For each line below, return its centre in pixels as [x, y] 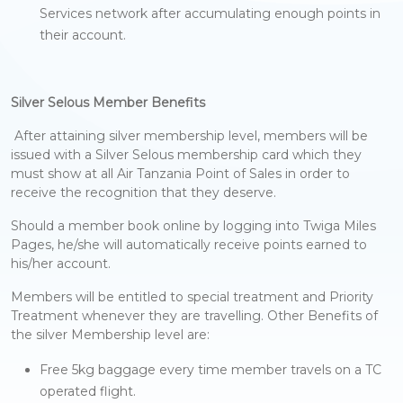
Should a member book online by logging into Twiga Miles [193, 226]
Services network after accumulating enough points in [210, 14]
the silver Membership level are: [110, 335]
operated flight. [88, 392]
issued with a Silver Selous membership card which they [186, 155]
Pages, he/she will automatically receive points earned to [189, 245]
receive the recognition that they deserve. [143, 193]
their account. [83, 36]
